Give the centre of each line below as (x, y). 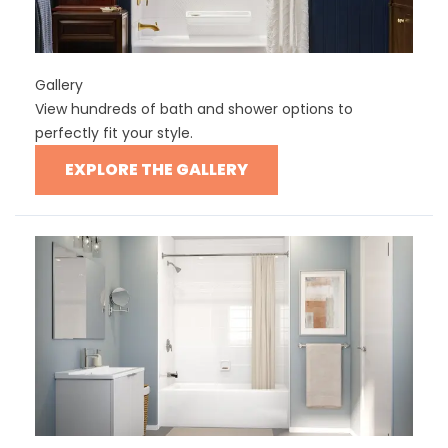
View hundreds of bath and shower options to (194, 109)
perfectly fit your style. (114, 133)
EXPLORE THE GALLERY (156, 170)
